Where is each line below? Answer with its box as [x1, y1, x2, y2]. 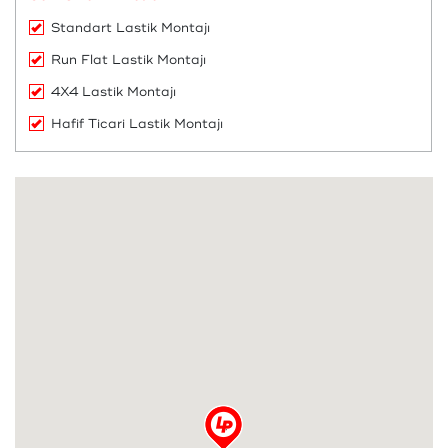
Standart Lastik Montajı [51, 20, 210, 36]
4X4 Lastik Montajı [51, 84, 176, 100]
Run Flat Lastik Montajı [51, 52, 206, 68]
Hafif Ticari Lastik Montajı [51, 116, 223, 132]
